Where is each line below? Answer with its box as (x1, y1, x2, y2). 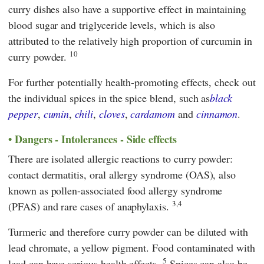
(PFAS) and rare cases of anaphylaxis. (8, 199, 172, 213)
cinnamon (196, 107, 238, 121)
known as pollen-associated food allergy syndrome (8, 183, 223, 197)
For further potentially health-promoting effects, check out (8, 75, 256, 90)
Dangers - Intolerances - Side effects (14, 131, 177, 147)
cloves (98, 107, 125, 121)
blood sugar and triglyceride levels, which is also (8, 18, 216, 32)
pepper (8, 107, 38, 121)
